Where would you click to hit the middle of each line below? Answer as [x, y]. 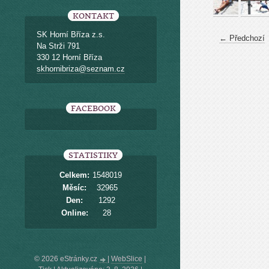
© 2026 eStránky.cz [67, 259]
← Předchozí [242, 38]
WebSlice [127, 259]
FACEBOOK [93, 108]
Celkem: [74, 175]
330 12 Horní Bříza [69, 57]
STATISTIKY [93, 155]
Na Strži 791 [58, 46]
